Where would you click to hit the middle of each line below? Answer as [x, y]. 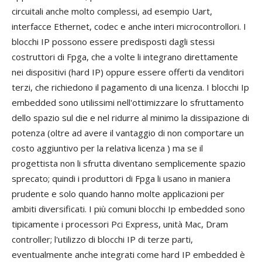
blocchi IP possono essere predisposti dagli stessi [113, 42]
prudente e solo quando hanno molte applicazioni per [118, 194]
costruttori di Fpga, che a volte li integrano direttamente [125, 57]
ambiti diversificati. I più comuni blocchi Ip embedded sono [128, 209]
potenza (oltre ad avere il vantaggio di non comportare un [128, 133]
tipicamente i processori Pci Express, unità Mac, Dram [120, 224]
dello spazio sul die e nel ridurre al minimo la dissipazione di [130, 118]
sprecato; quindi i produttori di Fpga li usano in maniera [121, 179]
